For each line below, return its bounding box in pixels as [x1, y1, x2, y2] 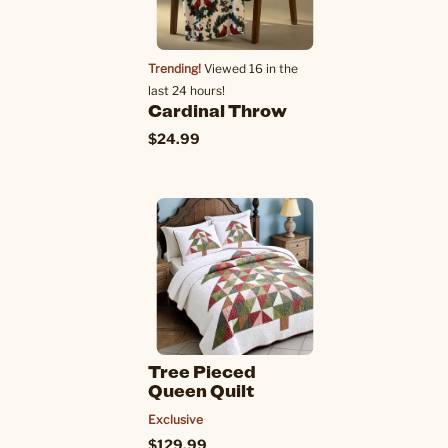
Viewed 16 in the [201, 61, 298, 76]
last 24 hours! [148, 83, 225, 98]
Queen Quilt [148, 378, 255, 402]
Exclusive [148, 412, 203, 427]
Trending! [148, 61, 201, 76]
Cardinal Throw [148, 98, 287, 122]
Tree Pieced [148, 359, 256, 383]
